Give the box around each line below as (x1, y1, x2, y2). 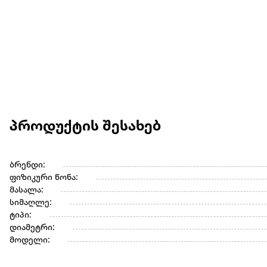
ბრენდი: (10, 161, 45, 170)
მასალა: (10, 186, 44, 195)
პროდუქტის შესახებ (10, 119, 161, 135)
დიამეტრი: (10, 223, 55, 233)
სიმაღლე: (10, 198, 52, 208)
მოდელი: (10, 236, 50, 246)
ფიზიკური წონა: (10, 173, 78, 183)
